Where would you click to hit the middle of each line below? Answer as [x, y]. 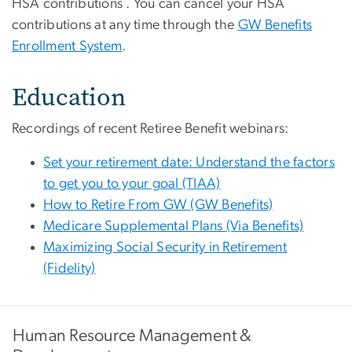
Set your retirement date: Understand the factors [189, 162]
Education [69, 97]
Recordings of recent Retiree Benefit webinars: [150, 128]
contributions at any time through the [125, 25]
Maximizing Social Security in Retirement [165, 247]
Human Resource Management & [132, 335]
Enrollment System [67, 46]
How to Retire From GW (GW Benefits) [158, 205]
